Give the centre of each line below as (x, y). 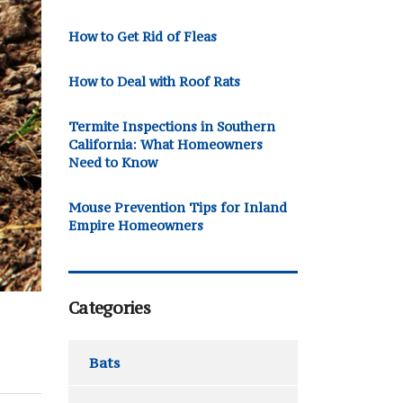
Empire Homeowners (136, 225)
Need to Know (113, 162)
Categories (109, 308)
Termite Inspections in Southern (172, 126)
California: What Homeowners (166, 144)
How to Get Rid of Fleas (143, 36)
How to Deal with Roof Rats (154, 81)
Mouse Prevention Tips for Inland (178, 207)
